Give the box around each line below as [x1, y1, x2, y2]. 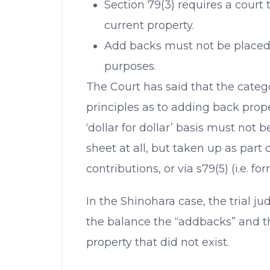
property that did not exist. [86, 236, 229, 249]
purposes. [104, 60, 156, 73]
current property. [104, 19, 194, 32]
